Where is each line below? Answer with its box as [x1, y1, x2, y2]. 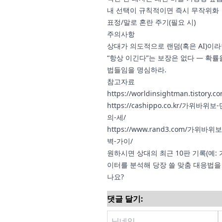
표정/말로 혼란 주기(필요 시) [107, 17, 196, 27]
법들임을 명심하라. [107, 65, 166, 74]
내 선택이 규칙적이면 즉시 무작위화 [107, 5, 219, 15]
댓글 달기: [107, 193, 143, 204]
